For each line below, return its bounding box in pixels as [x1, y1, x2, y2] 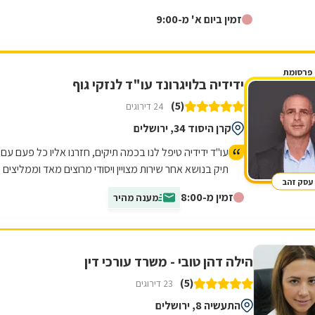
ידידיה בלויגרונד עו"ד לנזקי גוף [72, 75, 244, 94]
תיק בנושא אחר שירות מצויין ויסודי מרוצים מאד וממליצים [3, 161, 229, 176]
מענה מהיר [113, 191, 158, 204]
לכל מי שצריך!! [167, 178, 229, 193]
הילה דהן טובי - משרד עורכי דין [84, 252, 253, 271]
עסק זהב [282, 176, 313, 187]
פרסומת [283, 66, 312, 78]
